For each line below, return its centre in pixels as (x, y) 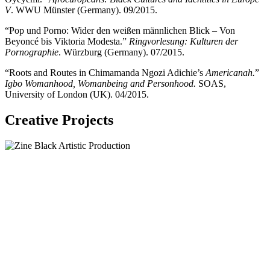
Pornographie (32, 52)
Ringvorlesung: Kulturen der (184, 42)
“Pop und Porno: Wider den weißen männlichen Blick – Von (120, 31)
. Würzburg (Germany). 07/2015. (121, 52)
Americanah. (230, 73)
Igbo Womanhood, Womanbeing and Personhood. (100, 84)
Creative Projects (59, 120)
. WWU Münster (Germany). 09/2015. (84, 10)
